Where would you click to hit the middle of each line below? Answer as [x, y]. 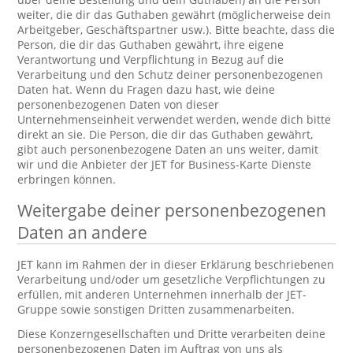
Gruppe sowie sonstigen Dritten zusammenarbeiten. [156, 309]
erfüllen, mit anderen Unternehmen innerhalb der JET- [162, 294]
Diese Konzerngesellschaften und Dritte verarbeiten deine [172, 334]
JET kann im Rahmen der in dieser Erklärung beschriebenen [176, 264]
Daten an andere [83, 232]
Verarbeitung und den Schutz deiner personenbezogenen [171, 74]
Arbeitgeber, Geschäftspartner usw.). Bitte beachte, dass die [176, 30]
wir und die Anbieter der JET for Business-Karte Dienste [165, 164]
